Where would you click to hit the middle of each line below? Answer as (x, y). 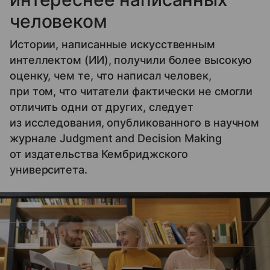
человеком (58, 21)
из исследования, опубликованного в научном (135, 122)
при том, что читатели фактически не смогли (131, 91)
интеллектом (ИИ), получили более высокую (131, 60)
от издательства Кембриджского (99, 154)
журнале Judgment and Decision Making (116, 138)
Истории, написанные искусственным (113, 44)
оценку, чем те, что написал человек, (111, 75)
